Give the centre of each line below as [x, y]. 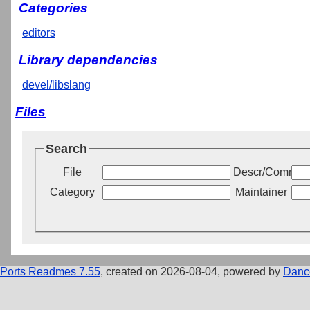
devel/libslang [56, 84]
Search [66, 148]
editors [39, 33]
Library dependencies [88, 60]
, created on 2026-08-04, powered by [192, 272]
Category [72, 192]
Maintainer [261, 192]
